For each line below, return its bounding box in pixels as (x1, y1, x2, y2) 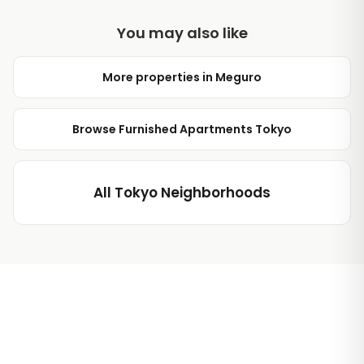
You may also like (116, 23, 248, 43)
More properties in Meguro (102, 69, 262, 85)
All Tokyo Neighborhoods (93, 183, 271, 202)
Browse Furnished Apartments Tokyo (72, 121, 292, 137)
